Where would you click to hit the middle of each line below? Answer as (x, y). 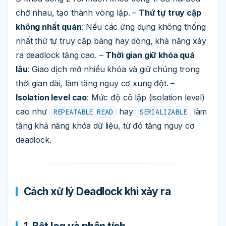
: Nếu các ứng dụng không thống (144, 27)
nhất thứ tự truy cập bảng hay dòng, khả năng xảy (111, 41)
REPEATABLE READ (83, 112)
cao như (33, 112)
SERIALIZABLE (163, 112)
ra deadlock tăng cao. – (61, 55)
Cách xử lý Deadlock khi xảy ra (97, 191)
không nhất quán (49, 27)
